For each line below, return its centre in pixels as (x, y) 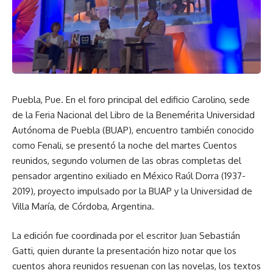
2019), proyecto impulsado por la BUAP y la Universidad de (132, 191)
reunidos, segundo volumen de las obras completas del (127, 161)
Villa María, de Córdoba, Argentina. (83, 207)
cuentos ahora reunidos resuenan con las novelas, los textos (136, 266)
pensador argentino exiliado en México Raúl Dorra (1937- (129, 176)
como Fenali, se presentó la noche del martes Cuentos (125, 146)
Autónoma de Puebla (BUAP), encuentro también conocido (133, 130)
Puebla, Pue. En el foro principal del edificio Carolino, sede (131, 100)
